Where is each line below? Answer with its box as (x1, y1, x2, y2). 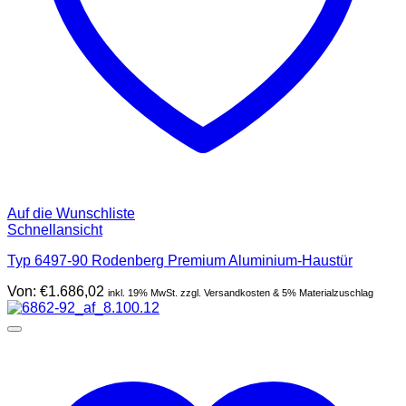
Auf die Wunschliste (7, 205, 135, 221)
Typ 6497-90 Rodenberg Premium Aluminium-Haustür (7, 252, 353, 268)
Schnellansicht (7, 221, 102, 237)
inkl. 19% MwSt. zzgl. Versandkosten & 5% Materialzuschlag (108, 286, 373, 298)
